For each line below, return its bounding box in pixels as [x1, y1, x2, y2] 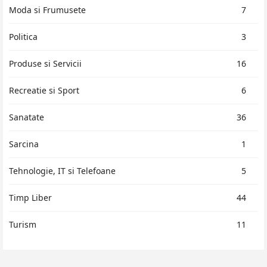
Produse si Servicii [9, 57, 82, 69]
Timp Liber [9, 191, 52, 203]
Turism [9, 218, 36, 230]
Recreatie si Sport [9, 84, 79, 96]
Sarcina [9, 138, 39, 150]
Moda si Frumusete [9, 4, 86, 15]
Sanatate [9, 111, 44, 123]
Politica [9, 30, 38, 42]
